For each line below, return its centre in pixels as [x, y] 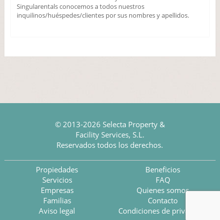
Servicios [57, 180]
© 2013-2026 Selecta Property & [110, 124]
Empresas [57, 190]
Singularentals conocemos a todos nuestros [80, 6]
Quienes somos [163, 190]
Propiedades [57, 169]
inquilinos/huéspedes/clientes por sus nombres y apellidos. [103, 15]
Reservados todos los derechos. [110, 145]
